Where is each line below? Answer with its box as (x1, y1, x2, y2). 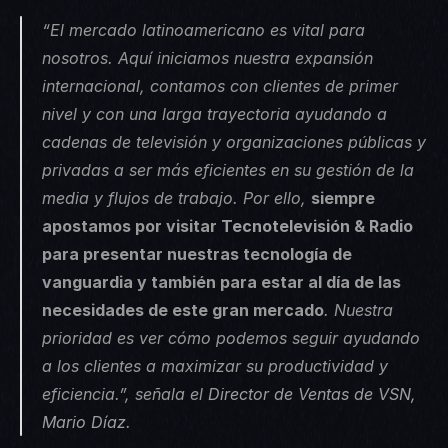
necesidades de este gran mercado (42, 299, 324, 320)
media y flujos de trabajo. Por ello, (42, 187, 311, 208)
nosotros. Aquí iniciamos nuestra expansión (42, 47, 373, 68)
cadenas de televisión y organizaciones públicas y (42, 131, 426, 152)
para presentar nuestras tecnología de (42, 243, 352, 264)
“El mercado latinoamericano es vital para (42, 19, 365, 40)
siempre (311, 187, 375, 208)
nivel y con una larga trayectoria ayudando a (42, 103, 387, 124)
